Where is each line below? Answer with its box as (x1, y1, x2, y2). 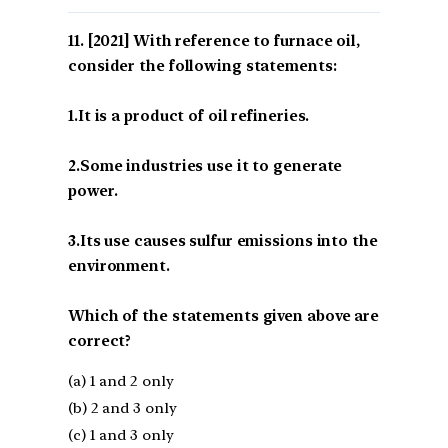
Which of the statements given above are (68, 306, 380, 325)
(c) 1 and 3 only (68, 425, 174, 444)
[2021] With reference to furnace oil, (87, 31, 360, 50)
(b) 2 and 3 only (68, 398, 177, 417)
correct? (68, 331, 132, 350)
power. (68, 181, 118, 200)
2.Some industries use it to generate (68, 156, 343, 175)
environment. (68, 256, 170, 275)
